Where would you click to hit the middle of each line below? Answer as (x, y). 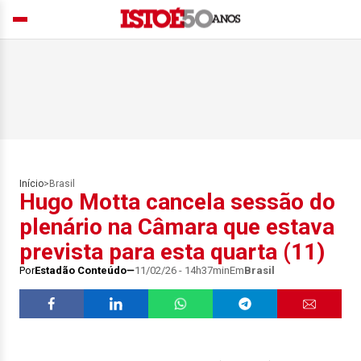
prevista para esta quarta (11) (172, 252)
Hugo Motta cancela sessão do (177, 202)
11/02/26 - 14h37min (182, 270)
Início (31, 184)
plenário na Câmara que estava (177, 227)
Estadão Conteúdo (81, 270)
